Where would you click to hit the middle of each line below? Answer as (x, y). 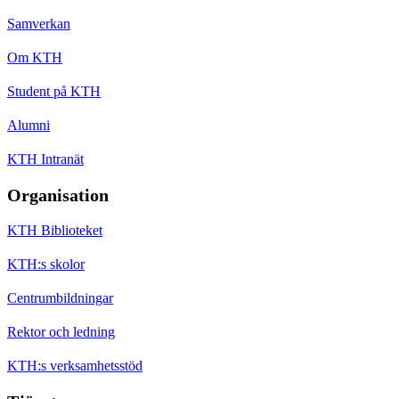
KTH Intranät (45, 159)
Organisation (58, 195)
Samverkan (39, 23)
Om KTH (35, 57)
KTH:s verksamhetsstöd (75, 365)
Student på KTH (54, 91)
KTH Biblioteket (55, 230)
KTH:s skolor (46, 264)
